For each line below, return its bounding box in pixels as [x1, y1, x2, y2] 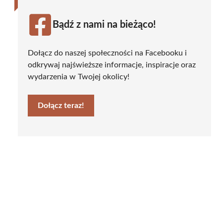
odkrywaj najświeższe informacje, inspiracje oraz [28, 60, 196, 69]
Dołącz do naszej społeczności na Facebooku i [28, 49, 187, 57]
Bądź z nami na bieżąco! [53, 19, 156, 30]
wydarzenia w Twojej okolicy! [28, 72, 129, 81]
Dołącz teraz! [38, 101, 84, 110]
